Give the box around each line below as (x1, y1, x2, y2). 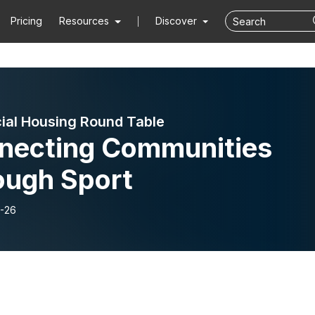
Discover (155, 15, 200, 27)
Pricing (11, 15, 43, 27)
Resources (59, 15, 110, 27)
